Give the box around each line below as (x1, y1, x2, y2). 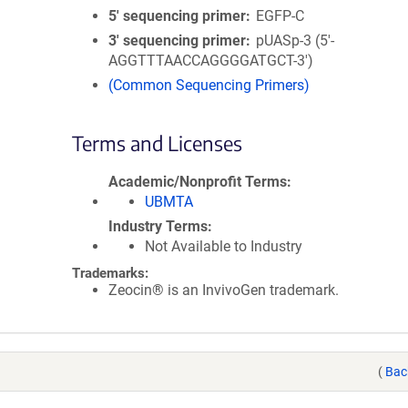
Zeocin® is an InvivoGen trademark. (108, 281, 339, 299)
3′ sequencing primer (108, 32, 246, 49)
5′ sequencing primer (108, 7, 246, 25)
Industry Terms (108, 218, 208, 235)
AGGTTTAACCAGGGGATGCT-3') (108, 52, 313, 69)
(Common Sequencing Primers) (108, 76, 310, 94)
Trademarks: (72, 265, 148, 281)
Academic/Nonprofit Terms (108, 173, 287, 190)
